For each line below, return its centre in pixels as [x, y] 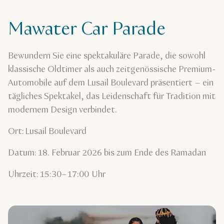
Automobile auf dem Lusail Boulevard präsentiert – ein [111, 83]
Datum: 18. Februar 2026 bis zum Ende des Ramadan [107, 153]
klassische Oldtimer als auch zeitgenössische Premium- [112, 70]
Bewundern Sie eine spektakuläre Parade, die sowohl [107, 56]
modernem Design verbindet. [62, 110]
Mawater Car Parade [87, 29]
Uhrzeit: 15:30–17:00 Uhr [57, 175]
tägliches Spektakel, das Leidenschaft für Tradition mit [112, 97]
